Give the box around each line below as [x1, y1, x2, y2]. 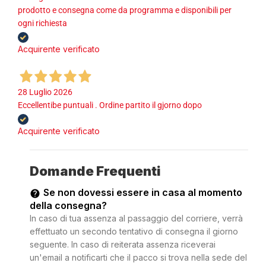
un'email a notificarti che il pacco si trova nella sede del [30, 252, 247, 263]
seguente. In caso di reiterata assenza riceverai [30, 239, 216, 250]
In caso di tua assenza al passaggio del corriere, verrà [30, 213, 243, 224]
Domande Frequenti [30, 163, 161, 179]
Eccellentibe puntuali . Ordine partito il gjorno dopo [18, 100, 202, 110]
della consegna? [30, 199, 107, 212]
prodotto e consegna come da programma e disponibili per [18, 5, 232, 15]
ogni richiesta [18, 18, 67, 28]
